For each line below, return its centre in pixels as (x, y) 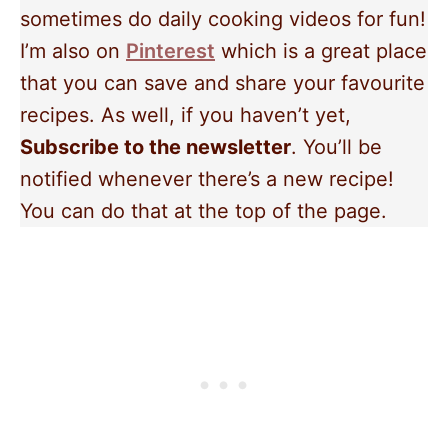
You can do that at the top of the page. (203, 211)
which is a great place (321, 51)
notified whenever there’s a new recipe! (207, 179)
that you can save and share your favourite (222, 83)
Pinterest (170, 51)
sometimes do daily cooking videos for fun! (223, 19)
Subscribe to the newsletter (155, 147)
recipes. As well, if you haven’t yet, (185, 115)
